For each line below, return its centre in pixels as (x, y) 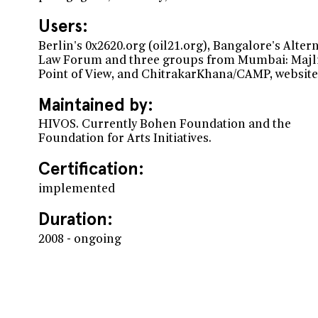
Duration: (75, 219)
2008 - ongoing (79, 240)
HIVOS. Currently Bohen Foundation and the (164, 125)
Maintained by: (95, 104)
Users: (63, 26)
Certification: (91, 169)
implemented (76, 190)
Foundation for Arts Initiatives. (125, 139)
